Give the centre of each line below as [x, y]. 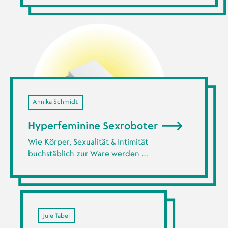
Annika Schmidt [55, 102]
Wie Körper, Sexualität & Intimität [88, 142]
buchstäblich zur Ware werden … [88, 154]
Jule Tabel [56, 216]
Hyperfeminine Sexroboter [94, 126]
